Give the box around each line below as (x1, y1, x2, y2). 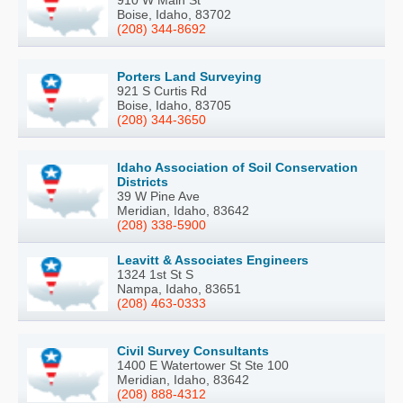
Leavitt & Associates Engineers (117, 253, 309, 268)
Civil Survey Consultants (117, 344, 269, 359)
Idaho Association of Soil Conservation (117, 160, 358, 175)
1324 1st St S (117, 267, 193, 282)
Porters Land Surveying (117, 69, 262, 85)
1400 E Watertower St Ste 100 (117, 358, 289, 373)
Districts (117, 175, 168, 190)
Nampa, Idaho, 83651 (117, 282, 241, 297)
